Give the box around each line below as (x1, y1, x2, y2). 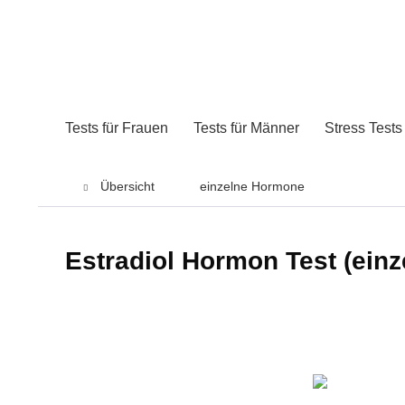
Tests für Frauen (65, 120, 168, 136)
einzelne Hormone (200, 179, 305, 193)
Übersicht (100, 179, 155, 193)
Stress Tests (325, 120, 402, 136)
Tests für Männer (193, 120, 299, 136)
